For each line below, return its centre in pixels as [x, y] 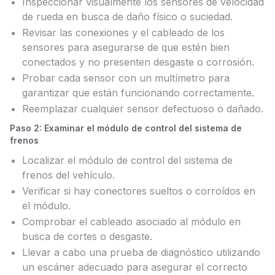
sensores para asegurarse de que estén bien [126, 47]
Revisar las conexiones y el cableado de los [123, 33]
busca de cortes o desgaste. [87, 236]
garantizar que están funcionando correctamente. [138, 93]
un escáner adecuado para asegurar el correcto [135, 267]
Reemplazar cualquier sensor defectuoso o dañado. [143, 109]
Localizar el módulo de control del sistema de [127, 160]
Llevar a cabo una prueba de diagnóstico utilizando [141, 252]
